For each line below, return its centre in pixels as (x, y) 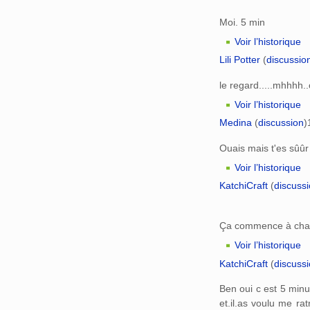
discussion (281, 122)
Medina (236, 122)
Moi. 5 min (242, 22)
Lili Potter (240, 60)
